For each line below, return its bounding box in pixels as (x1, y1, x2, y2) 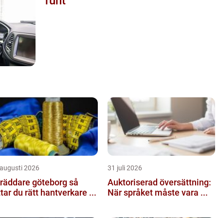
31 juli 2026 (108, 163, 142, 172)
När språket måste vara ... (108, 187, 208, 198)
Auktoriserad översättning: (108, 177, 211, 187)
